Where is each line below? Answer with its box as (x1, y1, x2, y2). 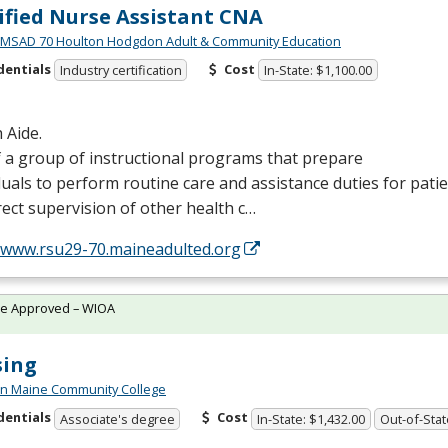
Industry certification (59, 61, 182, 80)
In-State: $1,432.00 (257, 409, 366, 428)
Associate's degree (59, 409, 175, 428)
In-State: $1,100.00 (264, 61, 373, 80)
